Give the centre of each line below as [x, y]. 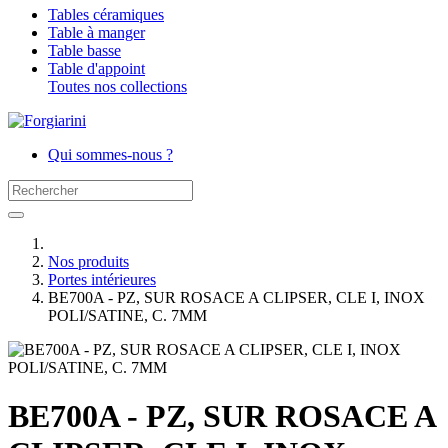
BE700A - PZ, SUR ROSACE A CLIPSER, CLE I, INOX [236, 297]
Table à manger [96, 32]
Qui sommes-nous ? [110, 154]
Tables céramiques [106, 14]
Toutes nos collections [117, 86]
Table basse [84, 50]
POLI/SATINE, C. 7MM [127, 315]
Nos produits [88, 261]
